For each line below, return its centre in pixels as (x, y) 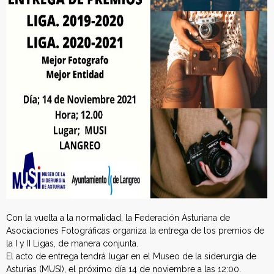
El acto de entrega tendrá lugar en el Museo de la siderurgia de (131, 257)
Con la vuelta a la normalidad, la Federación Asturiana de (118, 218)
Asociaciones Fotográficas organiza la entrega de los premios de (135, 231)
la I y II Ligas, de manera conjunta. (72, 244)
